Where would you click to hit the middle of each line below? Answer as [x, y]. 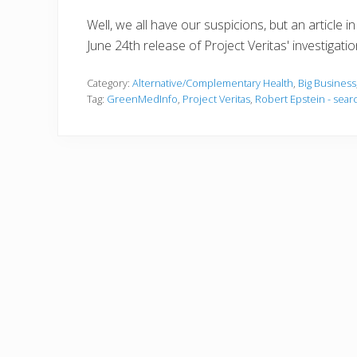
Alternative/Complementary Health [213, 82]
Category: [110, 82]
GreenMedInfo [142, 98]
